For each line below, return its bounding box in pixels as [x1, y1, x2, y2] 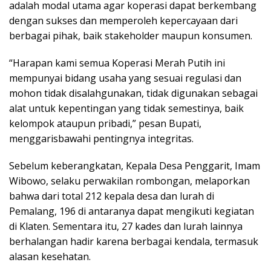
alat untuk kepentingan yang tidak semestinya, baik [9, 102, 244, 116]
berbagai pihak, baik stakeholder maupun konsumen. [9, 29, 252, 43]
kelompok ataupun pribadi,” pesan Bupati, [9, 117, 201, 131]
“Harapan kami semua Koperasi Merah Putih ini [9, 56, 225, 70]
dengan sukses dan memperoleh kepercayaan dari [9, 14, 238, 28]
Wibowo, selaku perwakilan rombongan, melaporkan [9, 174, 250, 188]
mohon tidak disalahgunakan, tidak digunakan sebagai [9, 87, 258, 100]
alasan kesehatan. [9, 250, 91, 264]
